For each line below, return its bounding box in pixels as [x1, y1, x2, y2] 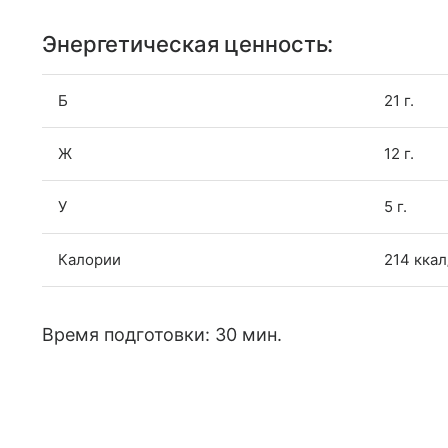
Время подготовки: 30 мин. [42, 324, 283, 345]
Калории [58, 250, 121, 269]
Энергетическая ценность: [42, 31, 334, 57]
